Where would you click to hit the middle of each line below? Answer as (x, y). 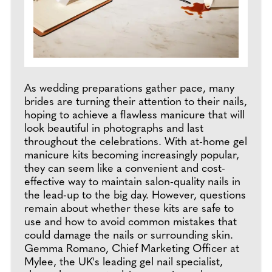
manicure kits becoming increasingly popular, (132, 156)
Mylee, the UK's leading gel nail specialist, (124, 263)
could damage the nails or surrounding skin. (129, 236)
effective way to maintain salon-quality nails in (132, 182)
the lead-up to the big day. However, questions (135, 196)
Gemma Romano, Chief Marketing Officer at (132, 249)
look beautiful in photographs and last (114, 129)
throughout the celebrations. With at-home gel (136, 142)
